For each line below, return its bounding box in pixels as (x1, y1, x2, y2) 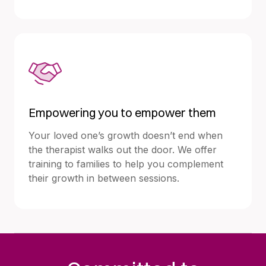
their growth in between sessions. (28, 172, 179, 184)
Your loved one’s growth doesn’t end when (28, 129, 223, 141)
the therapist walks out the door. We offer (28, 143, 217, 156)
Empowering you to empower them (28, 104, 216, 120)
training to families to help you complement (28, 157, 223, 170)
